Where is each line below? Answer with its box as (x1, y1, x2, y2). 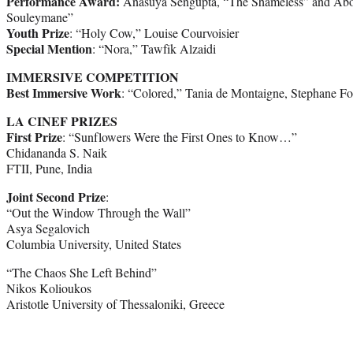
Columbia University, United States (6, 235, 181, 252)
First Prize (6, 127, 62, 146)
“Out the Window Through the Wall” (6, 203, 191, 221)
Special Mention (6, 39, 92, 58)
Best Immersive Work (6, 83, 121, 102)
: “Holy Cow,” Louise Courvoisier (69, 24, 239, 41)
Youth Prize (6, 23, 69, 42)
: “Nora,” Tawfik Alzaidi (92, 39, 216, 57)
